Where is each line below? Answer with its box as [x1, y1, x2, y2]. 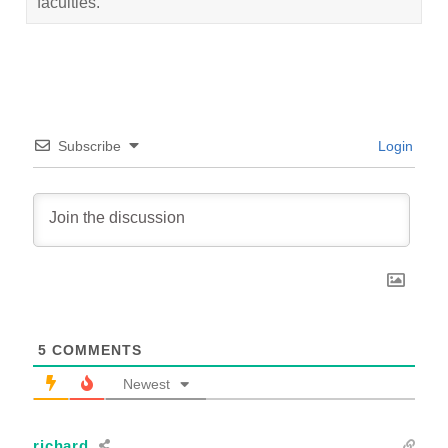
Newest [123, 375, 171, 392]
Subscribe [58, 137, 122, 154]
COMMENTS [47, 341, 143, 358]
